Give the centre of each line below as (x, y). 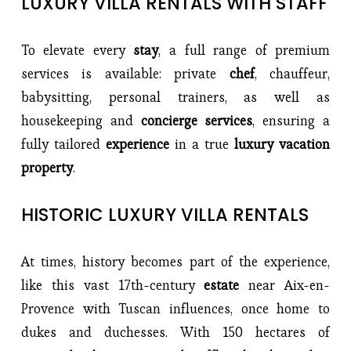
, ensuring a (291, 120)
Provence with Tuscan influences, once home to (175, 308)
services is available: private (125, 73)
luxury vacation (280, 144)
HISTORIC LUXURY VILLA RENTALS (165, 214)
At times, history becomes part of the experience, (175, 261)
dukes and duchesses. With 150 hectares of (175, 332)
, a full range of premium (244, 50)
